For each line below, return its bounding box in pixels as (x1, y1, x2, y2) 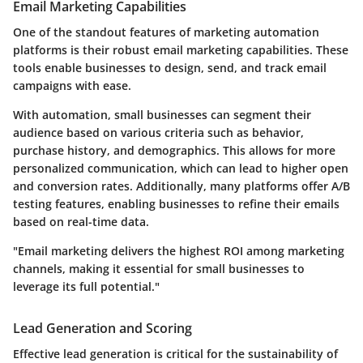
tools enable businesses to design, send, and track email (13, 60, 327, 75)
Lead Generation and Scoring (13, 319, 192, 337)
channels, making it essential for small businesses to (13, 261, 305, 276)
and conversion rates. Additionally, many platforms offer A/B (13, 178, 350, 194)
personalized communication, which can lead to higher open (13, 160, 348, 176)
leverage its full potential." (13, 279, 160, 294)
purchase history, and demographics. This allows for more (13, 143, 335, 158)
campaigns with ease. (13, 78, 131, 93)
